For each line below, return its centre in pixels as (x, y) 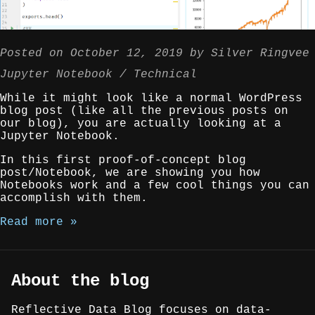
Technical (165, 74)
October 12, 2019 (127, 53)
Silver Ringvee (260, 53)
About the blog (80, 281)
